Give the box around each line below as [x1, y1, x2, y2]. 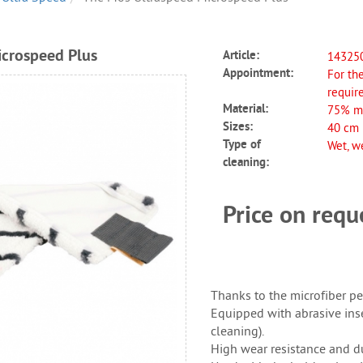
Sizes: [223, 120, 254, 135]
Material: [223, 102, 269, 117]
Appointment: [223, 66, 294, 82]
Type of [223, 138, 262, 153]
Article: [223, 49, 260, 64]
